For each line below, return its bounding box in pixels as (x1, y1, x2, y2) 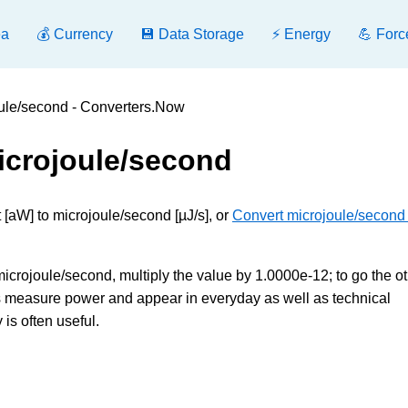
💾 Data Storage (140, 26, 244, 42)
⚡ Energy (271, 26, 331, 42)
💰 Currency (36, 26, 113, 42)
